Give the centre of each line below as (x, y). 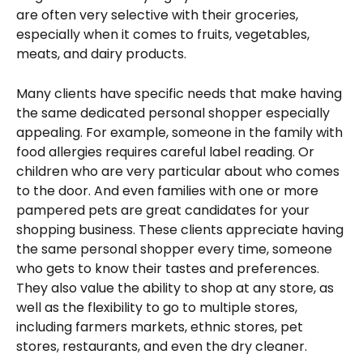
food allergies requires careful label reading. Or (167, 152)
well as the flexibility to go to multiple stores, (158, 307)
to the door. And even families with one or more (169, 190)
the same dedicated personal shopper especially (175, 113)
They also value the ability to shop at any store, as (177, 288)
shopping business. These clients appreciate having (181, 229)
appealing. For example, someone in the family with (181, 132)
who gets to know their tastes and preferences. (169, 268)
